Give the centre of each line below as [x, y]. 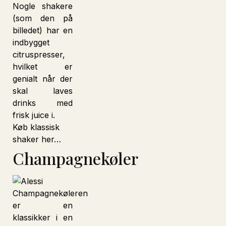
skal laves [43, 91]
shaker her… [37, 139]
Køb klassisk [36, 127]
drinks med [43, 103]
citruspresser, [39, 54]
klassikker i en [43, 217]
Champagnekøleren [50, 193]
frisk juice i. [34, 115]
